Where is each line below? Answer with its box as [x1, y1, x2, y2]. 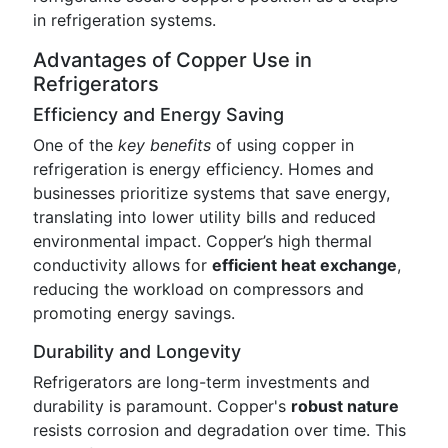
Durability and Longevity [33, 341, 241, 362]
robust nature [291, 396, 399, 416]
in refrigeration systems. [33, 10, 216, 30]
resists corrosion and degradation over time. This [33, 420, 406, 440]
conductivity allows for [33, 255, 212, 275]
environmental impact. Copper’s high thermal [33, 231, 372, 251]
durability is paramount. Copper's [33, 396, 291, 416]
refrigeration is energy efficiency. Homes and [33, 159, 374, 179]
